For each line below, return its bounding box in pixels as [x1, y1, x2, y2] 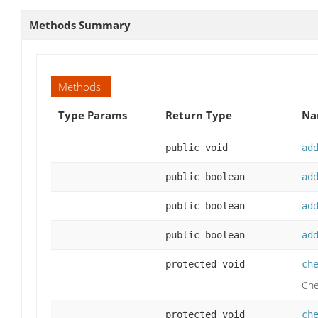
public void [165, 142, 228, 154]
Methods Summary [29, 18, 131, 33]
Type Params [58, 108, 127, 123]
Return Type [165, 108, 232, 123]
